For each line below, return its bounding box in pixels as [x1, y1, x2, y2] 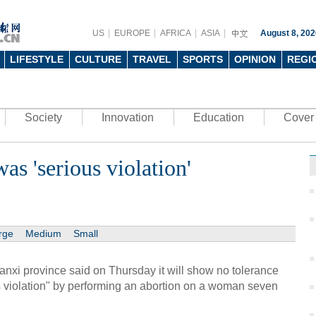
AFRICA [160, 28, 191, 38]
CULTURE [75, 54, 121, 65]
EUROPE [114, 28, 150, 38]
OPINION [234, 54, 276, 65]
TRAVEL [133, 54, 171, 65]
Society [25, 111, 62, 123]
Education [193, 111, 244, 123]
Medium [25, 228, 61, 239]
